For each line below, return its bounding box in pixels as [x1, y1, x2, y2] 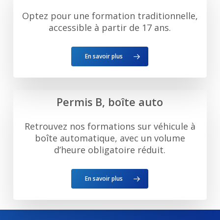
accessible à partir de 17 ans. [49, 21, 171, 33]
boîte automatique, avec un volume [34, 132, 185, 144]
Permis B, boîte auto [56, 94, 164, 109]
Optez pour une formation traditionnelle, [22, 9, 198, 22]
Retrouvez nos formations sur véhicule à [24, 120, 195, 132]
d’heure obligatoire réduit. [54, 143, 166, 156]
